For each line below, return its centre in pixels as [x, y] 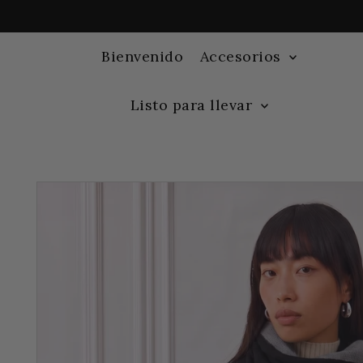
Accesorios [243, 56]
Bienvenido [143, 56]
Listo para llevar [193, 105]
